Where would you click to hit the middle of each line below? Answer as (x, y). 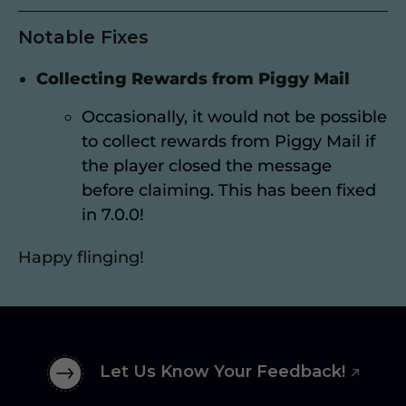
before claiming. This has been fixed (229, 191)
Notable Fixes (83, 38)
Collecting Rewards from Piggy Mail (193, 79)
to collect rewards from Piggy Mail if (228, 142)
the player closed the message (207, 166)
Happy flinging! (81, 258)
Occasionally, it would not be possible (234, 117)
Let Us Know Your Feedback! (223, 372)
